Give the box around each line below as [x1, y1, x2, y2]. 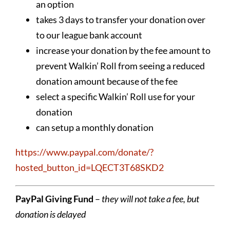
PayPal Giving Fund [15, 193, 93, 204]
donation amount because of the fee [35, 75, 178, 87]
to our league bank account [35, 29, 142, 41]
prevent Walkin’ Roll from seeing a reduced [35, 60, 205, 71]
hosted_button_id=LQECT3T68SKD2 [15, 161, 164, 173]
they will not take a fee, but [101, 193, 199, 204]
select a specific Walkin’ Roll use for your [35, 90, 195, 102]
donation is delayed [15, 208, 86, 220]
